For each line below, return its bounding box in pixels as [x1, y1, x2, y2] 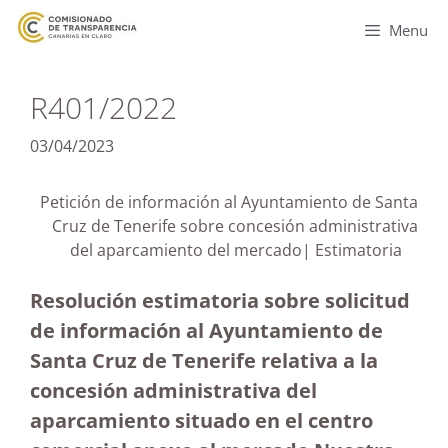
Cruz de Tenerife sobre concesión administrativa [52, 215, 418, 237]
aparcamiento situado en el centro [30, 407, 373, 434]
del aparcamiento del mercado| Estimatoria [70, 239, 418, 261]
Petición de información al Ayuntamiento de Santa [40, 191, 418, 213]
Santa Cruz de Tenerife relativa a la [30, 347, 378, 374]
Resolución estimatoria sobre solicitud [30, 287, 410, 314]
